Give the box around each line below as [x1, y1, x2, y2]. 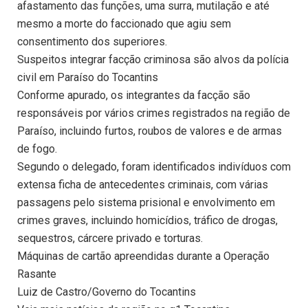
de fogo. [17, 142, 57, 156]
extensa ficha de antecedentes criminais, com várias [17, 178, 268, 192]
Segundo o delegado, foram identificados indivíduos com [17, 160, 291, 174]
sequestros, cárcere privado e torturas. [17, 232, 203, 245]
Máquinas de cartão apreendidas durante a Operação [17, 250, 269, 263]
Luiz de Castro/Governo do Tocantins [17, 285, 196, 299]
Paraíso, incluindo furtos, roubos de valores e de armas [17, 124, 282, 138]
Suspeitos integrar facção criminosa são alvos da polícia [17, 53, 289, 67]
